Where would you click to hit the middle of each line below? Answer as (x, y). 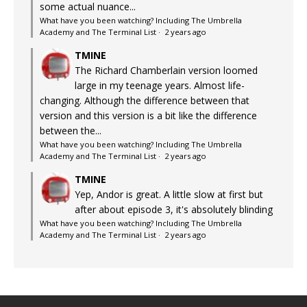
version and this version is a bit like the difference (148, 115)
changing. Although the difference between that (145, 100)
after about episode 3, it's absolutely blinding (174, 209)
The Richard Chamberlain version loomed (166, 70)
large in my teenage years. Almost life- (160, 85)
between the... (71, 130)
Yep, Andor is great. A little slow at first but (169, 194)
